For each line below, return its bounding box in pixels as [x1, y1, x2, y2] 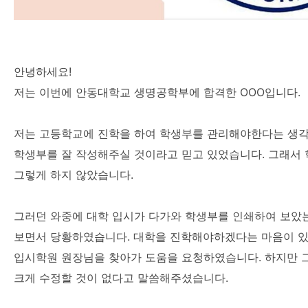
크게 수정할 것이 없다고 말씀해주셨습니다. [14, 270, 228, 285]
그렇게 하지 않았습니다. [14, 167, 133, 181]
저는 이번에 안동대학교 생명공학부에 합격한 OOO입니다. [14, 85, 300, 99]
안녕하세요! [14, 64, 71, 78]
